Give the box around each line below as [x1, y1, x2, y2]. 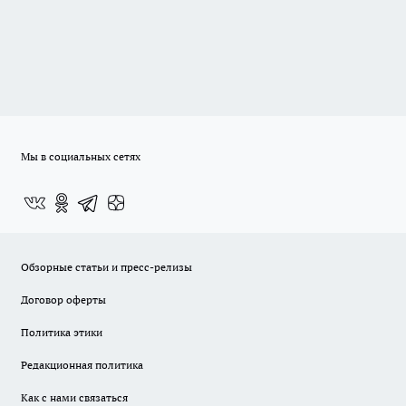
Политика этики [21, 325, 102, 340]
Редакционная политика [21, 358, 143, 372]
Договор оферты [21, 293, 106, 307]
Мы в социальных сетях [21, 150, 140, 164]
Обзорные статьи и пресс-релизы [21, 260, 192, 275]
